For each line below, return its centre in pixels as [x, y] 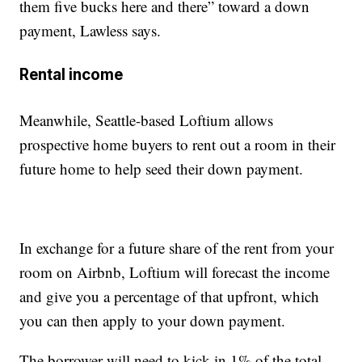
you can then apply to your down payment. [153, 320]
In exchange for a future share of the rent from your [177, 247]
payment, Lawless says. [90, 30]
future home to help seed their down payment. [162, 168]
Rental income [72, 75]
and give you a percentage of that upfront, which [170, 296]
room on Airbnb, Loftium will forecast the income [175, 271]
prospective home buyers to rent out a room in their [178, 144]
